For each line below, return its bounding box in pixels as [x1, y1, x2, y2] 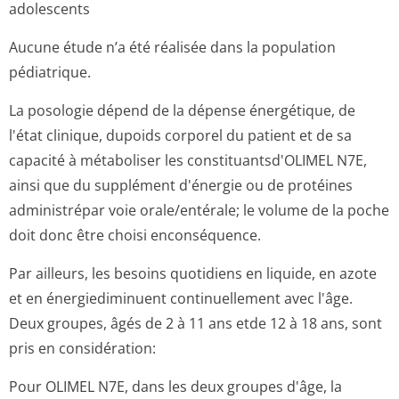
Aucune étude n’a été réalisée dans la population [9, 37, 336, 57]
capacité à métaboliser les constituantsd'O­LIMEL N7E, [9, 151, 367, 170]
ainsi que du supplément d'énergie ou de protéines [9, 175, 353, 195]
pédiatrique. [9, 62, 91, 82]
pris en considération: [9, 338, 156, 358]
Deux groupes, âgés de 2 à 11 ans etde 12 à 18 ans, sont [9, 313, 382, 333]
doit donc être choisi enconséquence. [9, 225, 261, 245]
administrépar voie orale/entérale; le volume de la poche [9, 200, 389, 220]
